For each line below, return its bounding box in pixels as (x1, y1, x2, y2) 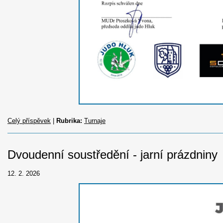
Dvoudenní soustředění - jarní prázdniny (7, 148, 218, 162)
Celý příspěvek (7, 117, 51, 125)
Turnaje (84, 117, 106, 125)
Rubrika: (56, 117, 82, 125)
